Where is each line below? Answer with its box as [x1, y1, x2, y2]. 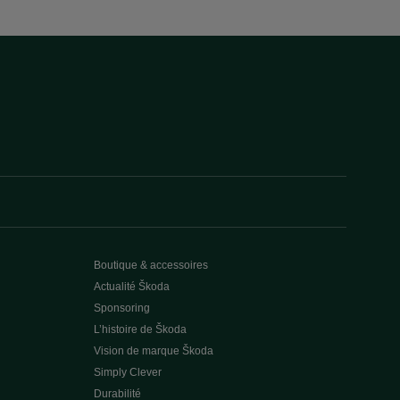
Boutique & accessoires [93, 259, 208, 271]
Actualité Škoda [93, 280, 170, 293]
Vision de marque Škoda [93, 345, 213, 357]
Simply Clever [93, 366, 162, 379]
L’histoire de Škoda [93, 323, 187, 336]
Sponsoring [93, 302, 150, 314]
